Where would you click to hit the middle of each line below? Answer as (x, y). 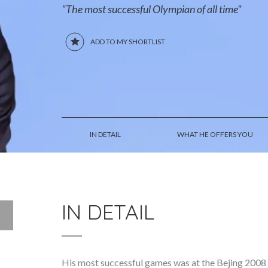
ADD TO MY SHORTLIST (128, 42)
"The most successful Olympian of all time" (152, 9)
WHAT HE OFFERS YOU (215, 134)
